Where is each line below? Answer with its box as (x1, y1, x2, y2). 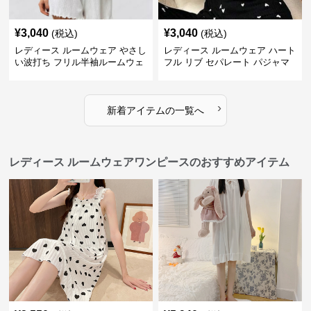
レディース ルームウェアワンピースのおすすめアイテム (9, 156, 290, 168)
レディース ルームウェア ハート (163, 45, 296, 56)
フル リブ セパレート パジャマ (163, 57, 289, 67)
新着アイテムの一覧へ (106, 105, 204, 116)
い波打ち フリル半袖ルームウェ (15, 57, 144, 67)
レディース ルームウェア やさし (15, 45, 147, 56)
